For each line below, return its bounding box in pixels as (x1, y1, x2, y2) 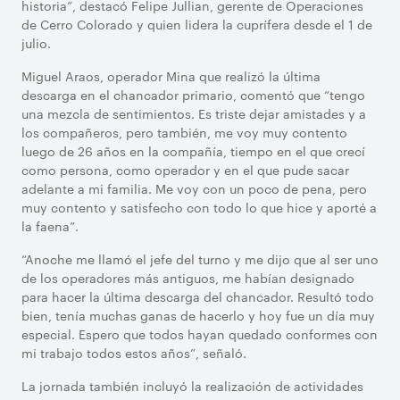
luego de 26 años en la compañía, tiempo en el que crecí (21, 142, 365, 160)
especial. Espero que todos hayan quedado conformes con (21, 325, 378, 343)
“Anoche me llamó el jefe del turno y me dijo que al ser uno (21, 250, 379, 268)
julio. (21, 34, 51, 52)
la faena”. (21, 217, 79, 235)
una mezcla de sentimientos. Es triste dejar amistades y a (21, 104, 366, 122)
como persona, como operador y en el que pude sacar (21, 161, 349, 179)
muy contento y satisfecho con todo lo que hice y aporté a (21, 198, 377, 216)
